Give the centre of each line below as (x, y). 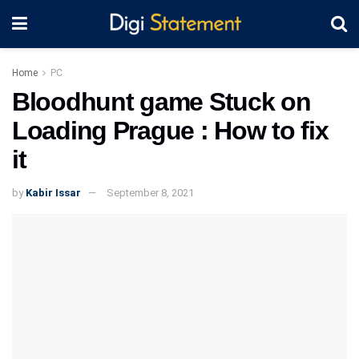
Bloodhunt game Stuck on (161, 102)
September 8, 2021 (150, 192)
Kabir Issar (53, 192)
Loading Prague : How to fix (170, 131)
